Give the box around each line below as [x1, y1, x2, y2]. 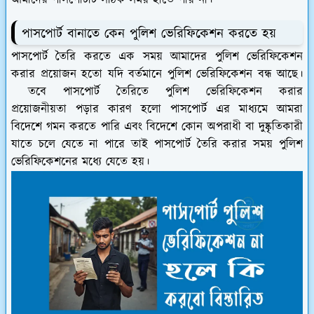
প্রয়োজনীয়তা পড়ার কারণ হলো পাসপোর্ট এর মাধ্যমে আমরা [11, 100, 303, 118]
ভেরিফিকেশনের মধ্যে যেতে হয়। [11, 153, 149, 170]
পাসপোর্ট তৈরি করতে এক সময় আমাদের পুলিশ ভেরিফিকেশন [11, 48, 303, 65]
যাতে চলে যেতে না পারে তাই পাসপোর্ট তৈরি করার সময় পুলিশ [11, 135, 303, 153]
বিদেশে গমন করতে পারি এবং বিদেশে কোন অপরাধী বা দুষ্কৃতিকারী [11, 118, 303, 135]
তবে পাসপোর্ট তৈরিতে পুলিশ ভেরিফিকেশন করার [11, 83, 303, 100]
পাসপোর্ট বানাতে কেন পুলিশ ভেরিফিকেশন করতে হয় [22, 25, 276, 44]
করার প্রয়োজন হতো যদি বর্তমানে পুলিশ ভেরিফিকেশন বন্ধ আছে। [11, 65, 303, 83]
